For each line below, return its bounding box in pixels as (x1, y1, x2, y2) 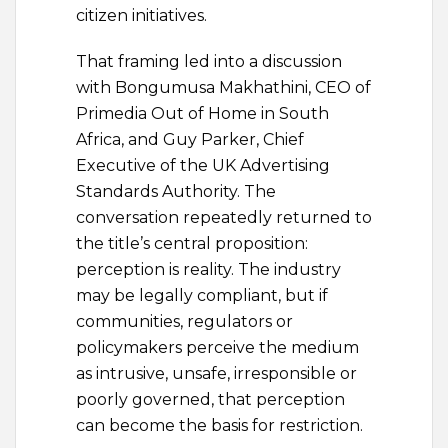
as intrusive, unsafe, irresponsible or (76, 364, 357, 384)
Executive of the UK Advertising (76, 156, 330, 176)
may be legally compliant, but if (76, 286, 328, 306)
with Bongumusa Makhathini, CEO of (76, 78, 371, 98)
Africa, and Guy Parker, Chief (76, 130, 304, 150)
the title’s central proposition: (76, 234, 308, 254)
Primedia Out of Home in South (76, 104, 329, 124)
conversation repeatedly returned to (76, 208, 372, 228)
